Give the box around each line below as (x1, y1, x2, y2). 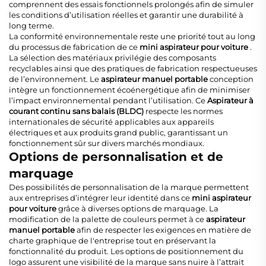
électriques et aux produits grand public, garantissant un (9, 128, 228, 138)
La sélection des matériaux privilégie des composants (9, 53, 216, 63)
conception (210, 74, 254, 84)
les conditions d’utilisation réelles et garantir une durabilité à (9, 10, 243, 20)
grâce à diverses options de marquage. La (58, 204, 218, 214)
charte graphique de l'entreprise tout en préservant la (9, 236, 216, 246)
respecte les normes (145, 106, 223, 116)
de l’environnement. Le (9, 74, 101, 84)
